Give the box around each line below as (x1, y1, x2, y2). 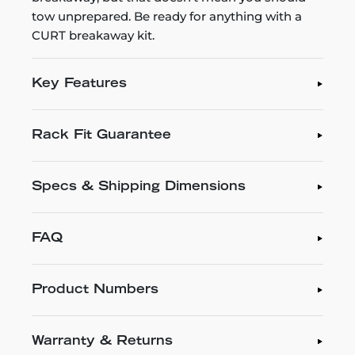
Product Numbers (32, 284, 158, 296)
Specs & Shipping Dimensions (32, 181, 246, 193)
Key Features (32, 78, 127, 90)
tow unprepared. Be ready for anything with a (32, 9, 302, 24)
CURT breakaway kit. (32, 28, 155, 43)
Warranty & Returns (32, 335, 173, 348)
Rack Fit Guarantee (32, 129, 171, 142)
